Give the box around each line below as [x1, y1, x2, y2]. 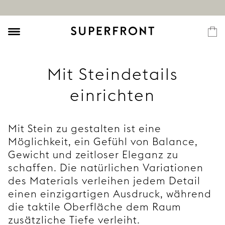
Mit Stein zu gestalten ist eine [8, 122, 161, 135]
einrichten [70, 85, 155, 105]
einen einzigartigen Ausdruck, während [8, 187, 211, 200]
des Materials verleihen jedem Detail [8, 174, 200, 187]
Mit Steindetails [47, 64, 178, 84]
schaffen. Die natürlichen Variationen [8, 161, 203, 174]
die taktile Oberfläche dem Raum [8, 200, 181, 213]
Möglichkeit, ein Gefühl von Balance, [8, 135, 198, 148]
